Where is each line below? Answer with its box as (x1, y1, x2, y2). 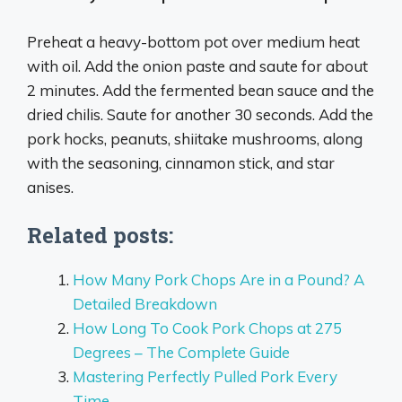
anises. (27, 177, 74, 197)
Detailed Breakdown (73, 294, 217, 314)
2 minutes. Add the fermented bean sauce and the (27, 80, 374, 100)
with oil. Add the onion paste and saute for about (27, 56, 368, 75)
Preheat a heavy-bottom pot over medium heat (27, 31, 360, 51)
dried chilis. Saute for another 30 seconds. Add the (27, 104, 373, 124)
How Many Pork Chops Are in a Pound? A (73, 270, 364, 290)
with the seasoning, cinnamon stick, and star (27, 153, 335, 172)
